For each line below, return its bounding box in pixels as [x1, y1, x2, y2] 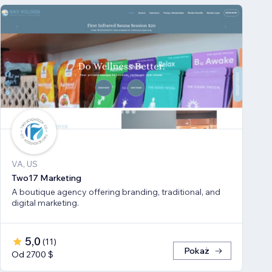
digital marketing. [12, 197, 79, 209]
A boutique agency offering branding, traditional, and [12, 186, 220, 198]
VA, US [12, 158, 38, 170]
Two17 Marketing [12, 172, 81, 184]
